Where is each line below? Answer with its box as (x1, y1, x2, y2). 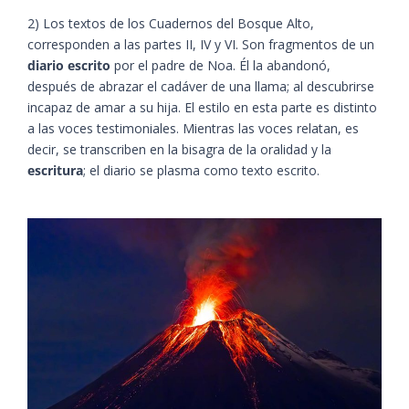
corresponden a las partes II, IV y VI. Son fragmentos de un (27, 36, 374, 54)
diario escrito (27, 57, 110, 75)
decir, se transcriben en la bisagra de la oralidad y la (27, 141, 331, 159)
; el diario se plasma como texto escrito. (83, 162, 323, 180)
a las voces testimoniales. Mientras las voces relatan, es (27, 120, 359, 138)
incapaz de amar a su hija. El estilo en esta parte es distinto (27, 99, 377, 117)
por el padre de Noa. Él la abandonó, (110, 57, 330, 75)
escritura (27, 162, 83, 180)
